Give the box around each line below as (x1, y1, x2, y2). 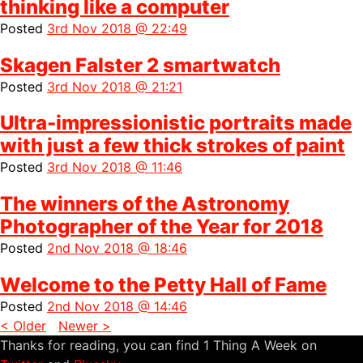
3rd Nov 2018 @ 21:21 (47, 78, 182, 95)
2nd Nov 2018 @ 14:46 (47, 298, 187, 315)
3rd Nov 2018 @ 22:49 (47, 19, 187, 36)
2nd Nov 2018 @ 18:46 (47, 240, 187, 257)
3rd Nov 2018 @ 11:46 (47, 159, 182, 176)
